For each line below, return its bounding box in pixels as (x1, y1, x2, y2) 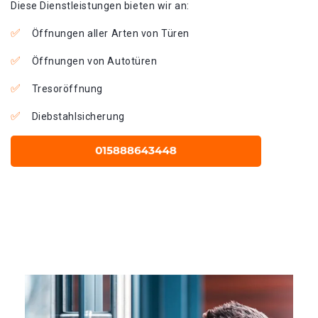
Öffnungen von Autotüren (31, 55, 158, 67)
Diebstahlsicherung (31, 111, 125, 122)
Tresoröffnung (31, 83, 103, 94)
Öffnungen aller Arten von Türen (31, 28, 190, 39)
